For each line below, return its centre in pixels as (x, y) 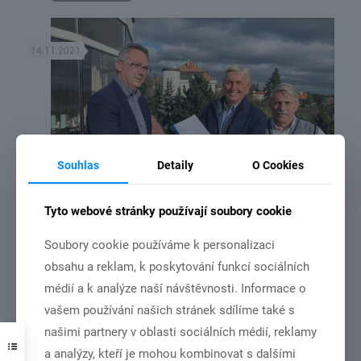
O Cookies (278, 165)
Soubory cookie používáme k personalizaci (160, 245)
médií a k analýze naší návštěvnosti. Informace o (175, 288)
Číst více (97, 282)
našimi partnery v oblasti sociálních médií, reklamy (180, 332)
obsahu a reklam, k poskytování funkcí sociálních (177, 267)
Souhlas (79, 165)
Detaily (176, 165)
